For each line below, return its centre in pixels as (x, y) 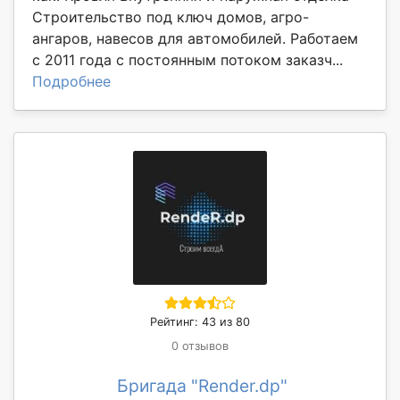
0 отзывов (200, 346)
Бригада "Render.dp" (202, 385)
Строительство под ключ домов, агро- (171, 17)
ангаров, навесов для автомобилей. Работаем (195, 38)
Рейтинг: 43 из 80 (200, 321)
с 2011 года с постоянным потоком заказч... (187, 59)
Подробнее (71, 81)
